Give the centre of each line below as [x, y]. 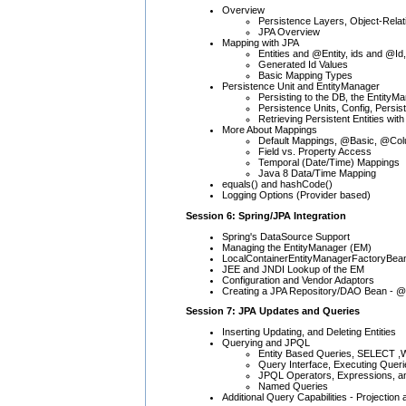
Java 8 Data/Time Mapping [317, 174]
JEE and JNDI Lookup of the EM [293, 269]
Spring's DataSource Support [286, 236]
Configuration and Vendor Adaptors [298, 280]
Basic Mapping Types [305, 76]
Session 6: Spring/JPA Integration [266, 215]
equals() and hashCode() [277, 184]
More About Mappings [270, 130]
